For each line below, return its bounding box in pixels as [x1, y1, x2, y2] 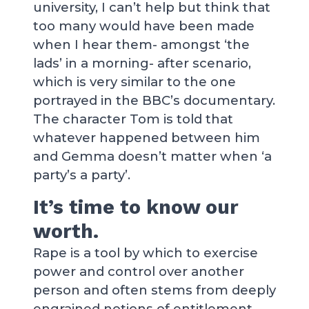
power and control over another [33, 263, 244, 279]
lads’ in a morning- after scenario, [33, 55, 251, 71]
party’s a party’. [33, 167, 130, 183]
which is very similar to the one [33, 74, 236, 90]
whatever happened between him [33, 130, 260, 146]
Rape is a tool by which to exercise [33, 245, 258, 261]
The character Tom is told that [33, 111, 233, 127]
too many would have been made [33, 18, 255, 34]
